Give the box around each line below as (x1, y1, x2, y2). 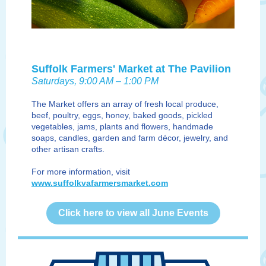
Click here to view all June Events (58, 208, 208, 218)
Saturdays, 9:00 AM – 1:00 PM (31, 76, 159, 86)
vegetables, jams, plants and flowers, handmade (31, 122, 213, 131)
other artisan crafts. (31, 144, 104, 154)
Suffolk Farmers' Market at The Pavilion (31, 63, 231, 75)
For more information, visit (31, 167, 130, 176)
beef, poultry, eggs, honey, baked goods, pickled (31, 110, 213, 120)
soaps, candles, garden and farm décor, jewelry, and (31, 133, 228, 142)
